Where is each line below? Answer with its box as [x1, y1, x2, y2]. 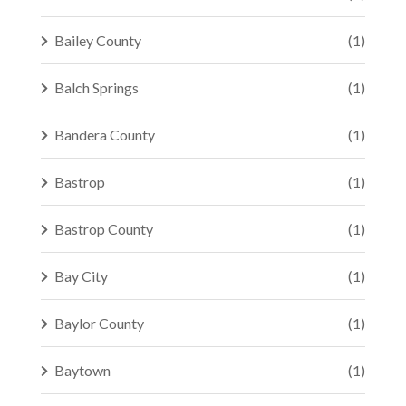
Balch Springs [54, 79, 139, 96]
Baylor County [54, 314, 144, 332]
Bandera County [54, 126, 155, 143]
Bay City [54, 267, 108, 285]
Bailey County [54, 32, 141, 49]
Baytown [54, 362, 111, 379]
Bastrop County [54, 220, 153, 237]
